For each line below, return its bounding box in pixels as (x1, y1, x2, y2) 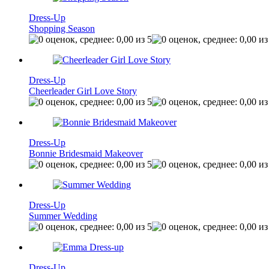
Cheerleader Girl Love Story (29, 86, 137, 96)
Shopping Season (29, 23, 95, 34)
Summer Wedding (29, 211, 97, 221)
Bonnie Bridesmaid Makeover (29, 148, 143, 159)
